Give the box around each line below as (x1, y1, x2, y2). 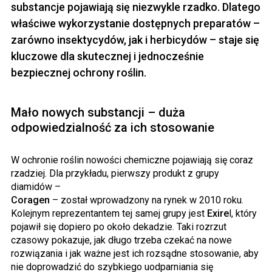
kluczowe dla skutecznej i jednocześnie (11, 50, 204, 63)
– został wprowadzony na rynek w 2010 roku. (50, 194, 243, 206)
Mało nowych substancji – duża (11, 105, 185, 120)
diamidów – (11, 181, 61, 193)
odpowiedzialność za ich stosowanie (11, 120, 214, 135)
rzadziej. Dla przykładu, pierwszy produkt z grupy (11, 168, 219, 180)
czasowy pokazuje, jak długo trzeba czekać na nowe (11, 234, 232, 246)
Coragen (11, 194, 50, 206)
